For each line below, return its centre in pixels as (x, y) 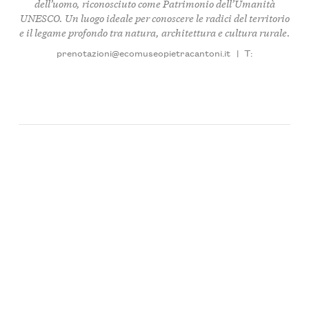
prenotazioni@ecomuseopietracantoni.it (144, 52)
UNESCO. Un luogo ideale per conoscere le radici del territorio (154, 18)
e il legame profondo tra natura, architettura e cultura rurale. (154, 32)
